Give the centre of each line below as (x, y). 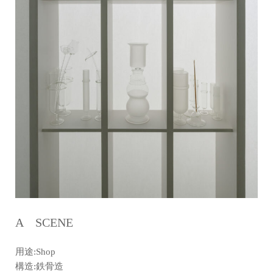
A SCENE (44, 222)
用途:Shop (44, 251)
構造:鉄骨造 (39, 266)
